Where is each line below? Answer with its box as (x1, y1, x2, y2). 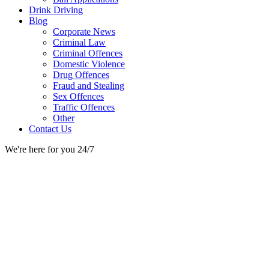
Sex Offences (53, 91, 104, 101)
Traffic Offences (53, 101, 115, 112)
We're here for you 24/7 (5, 144, 94, 154)
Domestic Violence (53, 58, 125, 69)
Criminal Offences (53, 47, 122, 58)
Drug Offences (53, 69, 109, 80)
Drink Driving (29, 4, 83, 15)
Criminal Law (53, 37, 106, 47)
